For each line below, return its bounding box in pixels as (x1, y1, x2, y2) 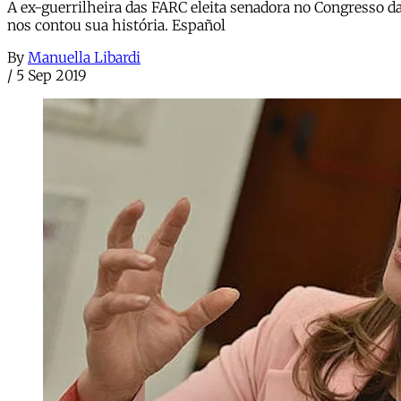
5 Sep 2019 (16, 66, 87, 85)
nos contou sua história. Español (7, 16, 226, 35)
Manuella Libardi (28, 48, 141, 67)
